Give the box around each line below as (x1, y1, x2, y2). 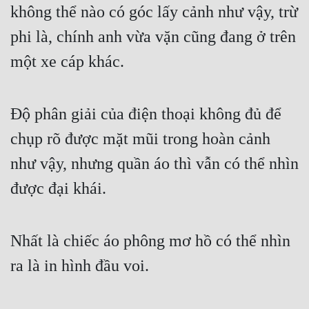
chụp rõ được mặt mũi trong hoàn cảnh (10, 130, 270, 148)
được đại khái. (10, 179, 106, 198)
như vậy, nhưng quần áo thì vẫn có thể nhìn (10, 154, 299, 173)
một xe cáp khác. (10, 52, 124, 71)
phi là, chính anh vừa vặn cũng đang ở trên (10, 28, 296, 46)
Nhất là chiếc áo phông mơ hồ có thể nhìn (10, 232, 290, 250)
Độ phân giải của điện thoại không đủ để (10, 105, 281, 123)
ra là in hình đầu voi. (10, 257, 149, 275)
